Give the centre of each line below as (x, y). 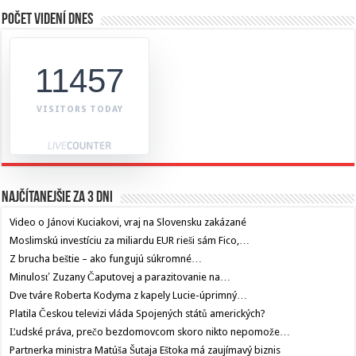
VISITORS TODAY (80, 110)
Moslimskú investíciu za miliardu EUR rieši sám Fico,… (130, 241)
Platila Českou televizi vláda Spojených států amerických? (138, 314)
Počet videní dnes (48, 20)
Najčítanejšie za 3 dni (58, 198)
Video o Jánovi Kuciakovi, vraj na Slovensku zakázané (128, 222)
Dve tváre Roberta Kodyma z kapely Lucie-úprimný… (129, 296)
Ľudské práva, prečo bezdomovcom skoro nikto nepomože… (150, 332)
